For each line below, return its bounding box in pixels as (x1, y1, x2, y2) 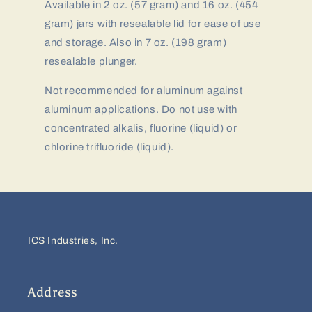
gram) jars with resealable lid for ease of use (45, 17, 261, 29)
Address (28, 283, 79, 300)
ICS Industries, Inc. (28, 235, 118, 246)
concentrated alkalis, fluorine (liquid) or (45, 122, 237, 134)
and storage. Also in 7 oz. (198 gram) (45, 36, 227, 48)
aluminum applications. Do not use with (45, 103, 237, 115)
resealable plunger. (45, 55, 138, 67)
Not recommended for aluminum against (45, 84, 243, 96)
